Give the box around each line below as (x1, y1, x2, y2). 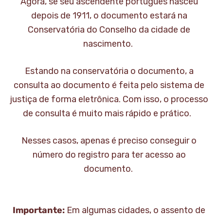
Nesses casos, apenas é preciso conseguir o (21, 135, 197, 146)
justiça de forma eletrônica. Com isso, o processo (10, 94, 208, 105)
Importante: (13, 205, 67, 216)
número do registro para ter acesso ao (32, 149, 186, 160)
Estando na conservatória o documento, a (24, 66, 194, 76)
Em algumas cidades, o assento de (67, 205, 205, 216)
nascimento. (83, 38, 135, 49)
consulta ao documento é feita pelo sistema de (14, 80, 204, 91)
